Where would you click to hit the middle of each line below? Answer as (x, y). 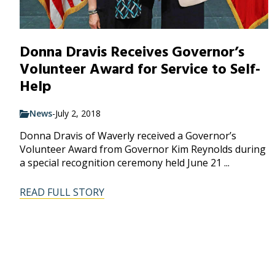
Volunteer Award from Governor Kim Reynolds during (143, 149)
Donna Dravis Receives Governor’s (132, 52)
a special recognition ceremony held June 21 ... (125, 163)
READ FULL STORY (62, 192)
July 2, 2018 (78, 114)
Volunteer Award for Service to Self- (140, 69)
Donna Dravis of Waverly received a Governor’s (128, 136)
